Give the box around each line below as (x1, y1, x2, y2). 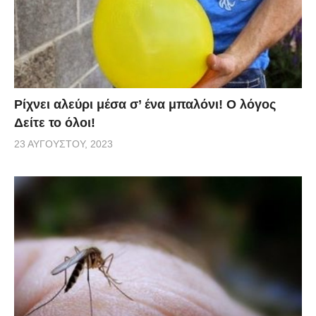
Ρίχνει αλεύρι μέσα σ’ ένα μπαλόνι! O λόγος (14, 97, 276, 111)
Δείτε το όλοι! (14, 115, 95, 130)
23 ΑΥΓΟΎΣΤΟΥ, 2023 (14, 138, 113, 150)
